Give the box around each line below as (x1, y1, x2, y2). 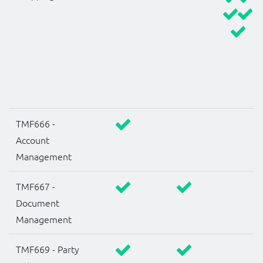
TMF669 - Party (16, 242, 79, 256)
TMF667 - (16, 180, 55, 193)
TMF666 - (16, 117, 55, 130)
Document (16, 196, 59, 210)
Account (16, 133, 49, 147)
